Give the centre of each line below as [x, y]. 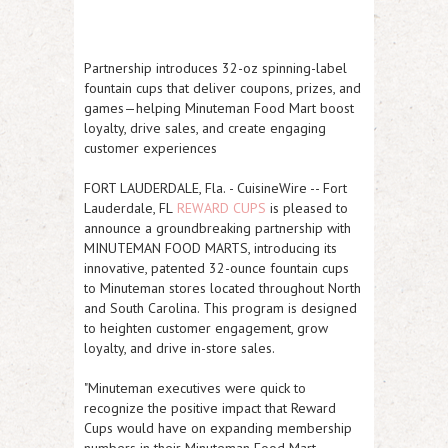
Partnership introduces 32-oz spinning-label [215, 68]
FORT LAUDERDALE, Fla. [155, 188]
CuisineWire [272, 188]
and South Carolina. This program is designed [220, 308]
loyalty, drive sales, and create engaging [205, 128]
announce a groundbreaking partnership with [217, 228]
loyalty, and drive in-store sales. [179, 348]
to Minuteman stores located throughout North [222, 288]
